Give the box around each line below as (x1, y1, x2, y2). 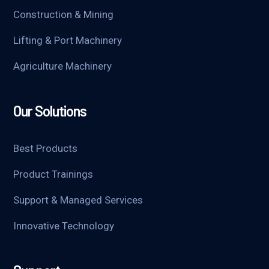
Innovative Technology (13, 220, 115, 232)
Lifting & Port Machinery (13, 34, 122, 47)
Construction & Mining (13, 8, 114, 21)
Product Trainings (13, 168, 94, 181)
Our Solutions (13, 102, 87, 120)
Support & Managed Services (13, 194, 144, 207)
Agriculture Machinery (13, 60, 112, 73)
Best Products (13, 142, 78, 155)
